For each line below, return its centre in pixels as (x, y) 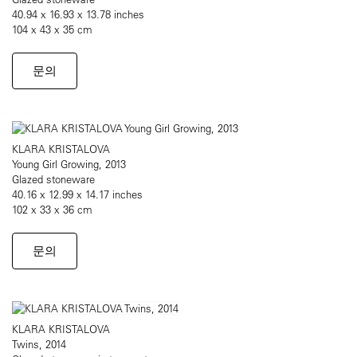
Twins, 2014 (39, 344)
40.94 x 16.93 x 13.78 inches (78, 14)
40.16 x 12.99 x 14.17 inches (77, 194)
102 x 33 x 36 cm (52, 210)
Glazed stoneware (53, 179)
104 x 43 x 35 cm (52, 29)
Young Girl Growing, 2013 (69, 164)
